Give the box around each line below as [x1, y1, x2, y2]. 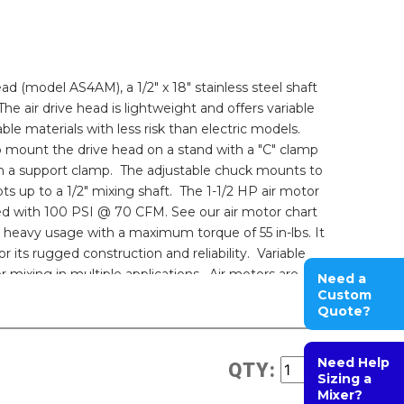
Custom [317, 287, 372, 304]
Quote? [317, 303, 371, 320]
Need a [317, 271, 366, 288]
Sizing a [317, 371, 372, 388]
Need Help [317, 354, 390, 372]
